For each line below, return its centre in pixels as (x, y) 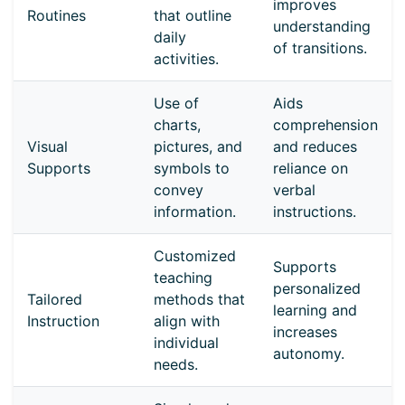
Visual (47, 147)
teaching (183, 278)
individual (186, 343)
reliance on (311, 169)
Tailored (55, 300)
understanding (322, 27)
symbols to (192, 169)
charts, (177, 125)
